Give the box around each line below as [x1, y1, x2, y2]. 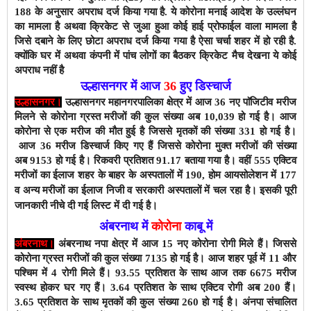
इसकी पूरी [260, 183, 297, 196]
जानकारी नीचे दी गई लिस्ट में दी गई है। [15, 199, 158, 211]
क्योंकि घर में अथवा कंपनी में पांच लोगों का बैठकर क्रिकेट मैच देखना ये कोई [15, 49, 296, 61]
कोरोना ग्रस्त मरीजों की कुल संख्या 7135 [15, 252, 167, 264]
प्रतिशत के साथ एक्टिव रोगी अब [130, 281, 264, 293]
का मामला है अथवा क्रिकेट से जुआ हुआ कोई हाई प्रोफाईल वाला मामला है [15, 20, 296, 32]
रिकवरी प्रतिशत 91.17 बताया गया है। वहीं [90, 154, 251, 166]
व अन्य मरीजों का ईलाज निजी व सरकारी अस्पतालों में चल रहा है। [15, 184, 260, 196]
